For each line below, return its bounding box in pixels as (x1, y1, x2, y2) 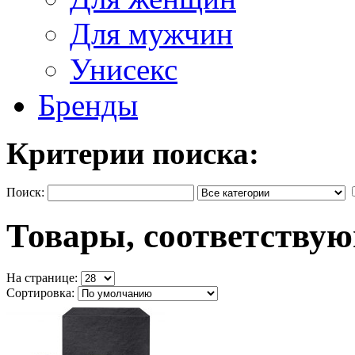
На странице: (6, 271, 81, 285)
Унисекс (70, 52, 177, 86)
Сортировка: (6, 286, 78, 300)
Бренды (38, 87, 138, 122)
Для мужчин (70, 16, 233, 51)
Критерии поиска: (6, 136, 259, 170)
